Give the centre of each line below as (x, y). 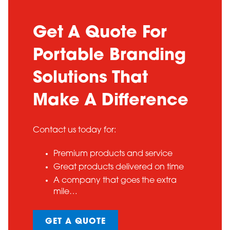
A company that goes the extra (115, 181)
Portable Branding (109, 56)
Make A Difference (111, 101)
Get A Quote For (100, 34)
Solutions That (90, 79)
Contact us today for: (74, 131)
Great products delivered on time (119, 168)
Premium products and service (113, 154)
